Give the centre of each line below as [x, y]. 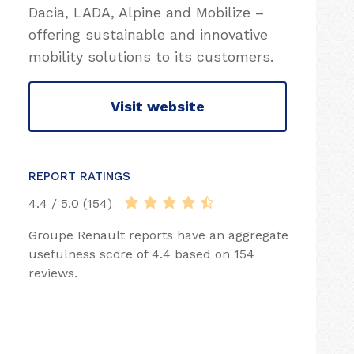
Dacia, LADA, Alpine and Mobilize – [146, 12]
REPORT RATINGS [79, 176]
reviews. [53, 273]
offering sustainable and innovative [148, 34]
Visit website [158, 107]
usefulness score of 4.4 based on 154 [141, 254]
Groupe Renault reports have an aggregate [158, 235]
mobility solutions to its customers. [151, 56]
